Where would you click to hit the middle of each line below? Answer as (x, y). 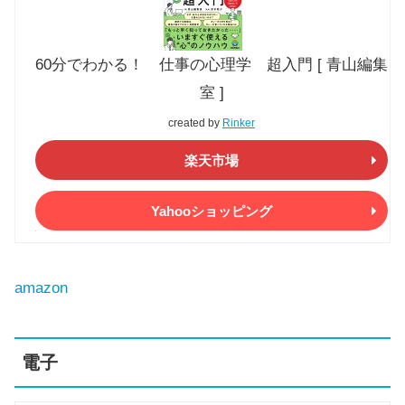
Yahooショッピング (212, 211)
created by (195, 123)
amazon (41, 287)
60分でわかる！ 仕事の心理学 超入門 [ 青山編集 (212, 65)
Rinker (239, 123)
